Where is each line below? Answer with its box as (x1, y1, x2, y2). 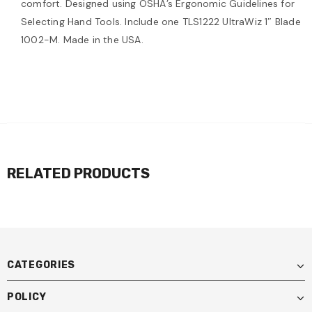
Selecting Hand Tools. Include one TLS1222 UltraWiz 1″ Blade (21, 15, 301, 29)
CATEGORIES (7, 259, 75, 272)
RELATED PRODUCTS (7, 165, 150, 182)
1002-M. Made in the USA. (21, 33, 143, 47)
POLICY (7, 291, 47, 304)
